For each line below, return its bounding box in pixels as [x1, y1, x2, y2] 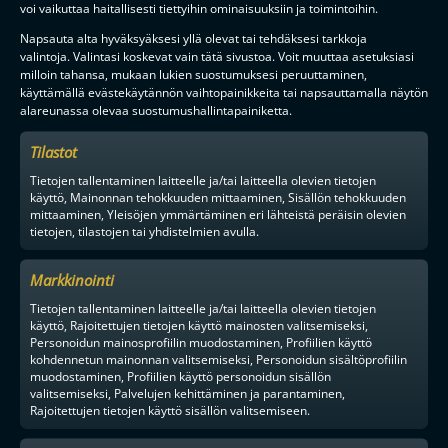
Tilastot [30, 141, 77, 161]
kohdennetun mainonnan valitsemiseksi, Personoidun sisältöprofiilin [30, 350, 407, 367]
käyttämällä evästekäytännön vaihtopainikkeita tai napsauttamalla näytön [20, 83, 428, 100]
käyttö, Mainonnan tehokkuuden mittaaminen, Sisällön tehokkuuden [30, 188, 406, 205]
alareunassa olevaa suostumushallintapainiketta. [20, 101, 292, 118]
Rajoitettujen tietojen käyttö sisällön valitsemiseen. [30, 401, 310, 418]
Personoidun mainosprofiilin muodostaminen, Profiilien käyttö [30, 333, 372, 350]
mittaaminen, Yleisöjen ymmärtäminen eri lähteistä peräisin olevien [30, 205, 406, 222]
